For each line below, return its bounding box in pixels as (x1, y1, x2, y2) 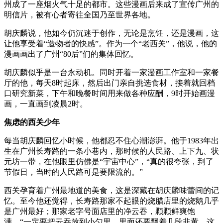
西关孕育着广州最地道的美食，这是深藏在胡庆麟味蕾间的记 (4, 186, 219, 195)
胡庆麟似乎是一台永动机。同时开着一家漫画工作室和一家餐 (4, 68, 219, 77)
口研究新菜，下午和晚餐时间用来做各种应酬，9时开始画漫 (4, 89, 215, 98)
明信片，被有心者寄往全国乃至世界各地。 (4, 10, 155, 19)
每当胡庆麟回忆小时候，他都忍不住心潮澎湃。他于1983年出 (4, 136, 219, 145)
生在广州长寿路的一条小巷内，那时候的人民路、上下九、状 (4, 147, 219, 156)
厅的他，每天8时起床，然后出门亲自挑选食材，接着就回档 (4, 79, 215, 88)
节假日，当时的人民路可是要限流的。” (4, 168, 143, 177)
